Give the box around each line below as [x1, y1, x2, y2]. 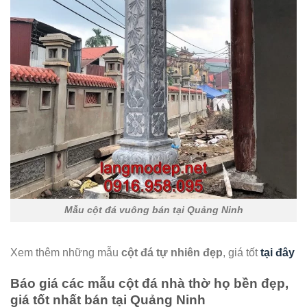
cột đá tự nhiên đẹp [121, 247, 223, 259]
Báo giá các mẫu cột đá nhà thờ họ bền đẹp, [10, 275, 288, 291]
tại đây [260, 247, 295, 259]
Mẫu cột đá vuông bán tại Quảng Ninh [64, 204, 243, 216]
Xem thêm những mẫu [10, 247, 121, 259]
